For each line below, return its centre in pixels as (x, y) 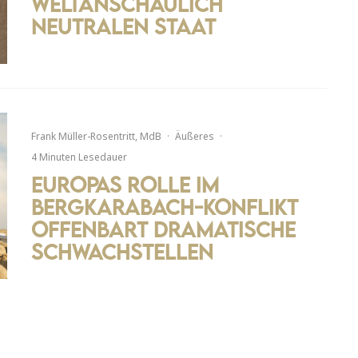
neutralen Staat (123, 27)
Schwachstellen (122, 252)
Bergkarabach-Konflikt (165, 207)
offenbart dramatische (163, 230)
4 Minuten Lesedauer (79, 157)
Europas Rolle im (125, 185)
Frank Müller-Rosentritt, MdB (96, 137)
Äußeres (195, 137)
